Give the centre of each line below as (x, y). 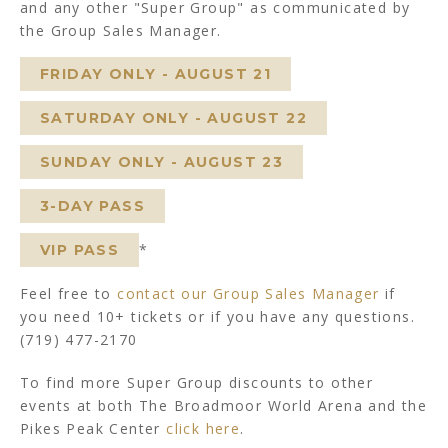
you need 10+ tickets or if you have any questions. (217, 317)
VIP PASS (80, 250)
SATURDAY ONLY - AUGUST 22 (173, 118)
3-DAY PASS (92, 206)
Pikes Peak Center (93, 429)
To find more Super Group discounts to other (197, 383)
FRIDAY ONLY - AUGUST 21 (156, 74)
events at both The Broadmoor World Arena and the (224, 406)
